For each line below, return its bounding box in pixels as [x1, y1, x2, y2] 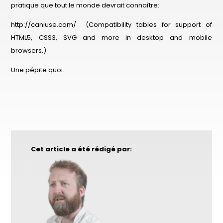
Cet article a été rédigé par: [31, 144, 132, 154]
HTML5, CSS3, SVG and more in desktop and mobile [11, 33, 212, 42]
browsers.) [11, 46, 47, 55]
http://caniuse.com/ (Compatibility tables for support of [11, 20, 212, 29]
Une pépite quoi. [11, 65, 65, 75]
